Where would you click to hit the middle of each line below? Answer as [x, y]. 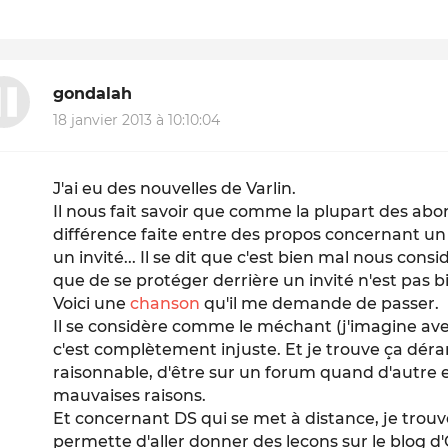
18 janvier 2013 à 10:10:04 [137, 119]
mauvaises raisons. [130, 396]
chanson [165, 304]
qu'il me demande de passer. [320, 304]
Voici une [92, 304]
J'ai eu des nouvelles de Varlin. [175, 189]
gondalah [93, 94]
